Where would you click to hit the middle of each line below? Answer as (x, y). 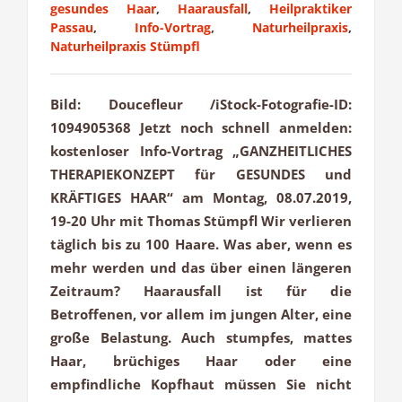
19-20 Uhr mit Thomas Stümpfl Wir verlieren (201, 221)
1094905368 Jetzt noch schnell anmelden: (201, 128)
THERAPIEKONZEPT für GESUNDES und (201, 175)
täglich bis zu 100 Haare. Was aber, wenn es (201, 245)
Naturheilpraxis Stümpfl (125, 47)
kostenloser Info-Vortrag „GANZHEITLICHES (201, 151)
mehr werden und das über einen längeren (201, 268)
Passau (72, 28)
